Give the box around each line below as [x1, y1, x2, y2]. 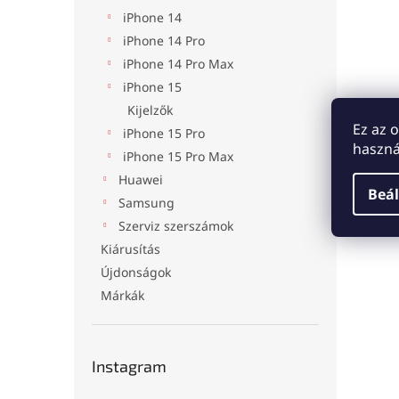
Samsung [118, 194, 175, 211]
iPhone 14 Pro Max [123, 55, 233, 72]
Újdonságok [101, 264, 171, 281]
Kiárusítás [101, 240, 160, 257]
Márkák [101, 287, 144, 304]
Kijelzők [127, 102, 173, 118]
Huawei [118, 171, 163, 188]
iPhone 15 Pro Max [123, 148, 233, 165]
